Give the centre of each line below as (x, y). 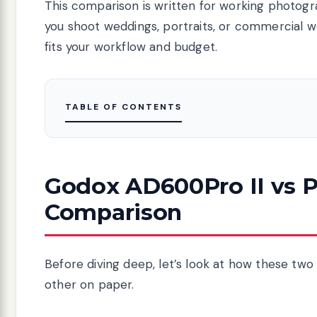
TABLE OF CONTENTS (123, 106)
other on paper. (90, 284)
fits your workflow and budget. (131, 46)
